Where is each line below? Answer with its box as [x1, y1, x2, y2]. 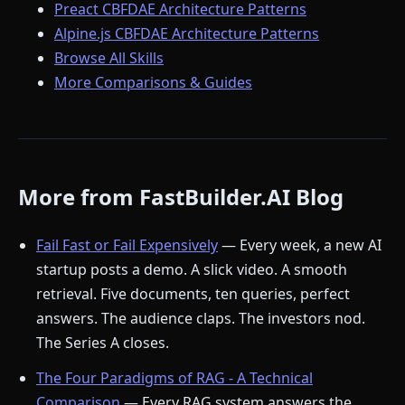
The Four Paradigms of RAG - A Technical [36, 368, 313, 389]
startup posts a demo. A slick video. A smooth [36, 259, 347, 280]
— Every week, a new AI [218, 235, 381, 256]
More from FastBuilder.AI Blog [18, 182, 344, 212]
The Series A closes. [36, 333, 169, 353]
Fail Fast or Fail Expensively [36, 235, 218, 256]
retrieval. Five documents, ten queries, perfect [36, 284, 350, 305]
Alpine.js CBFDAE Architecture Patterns [54, 24, 319, 44]
